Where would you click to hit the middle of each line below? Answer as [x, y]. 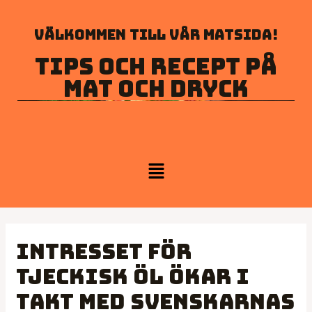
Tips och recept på [156, 67]
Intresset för [104, 252]
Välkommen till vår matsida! [156, 35]
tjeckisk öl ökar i [133, 277]
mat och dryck [156, 89]
